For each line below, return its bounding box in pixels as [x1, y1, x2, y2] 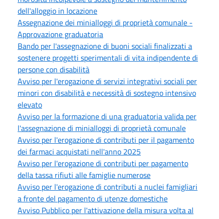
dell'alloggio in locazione [18, 5, 97, 17]
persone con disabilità [18, 64, 89, 76]
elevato [18, 99, 42, 111]
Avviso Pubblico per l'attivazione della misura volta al [18, 204, 194, 217]
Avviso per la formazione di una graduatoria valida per [18, 110, 197, 123]
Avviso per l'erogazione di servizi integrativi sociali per [18, 75, 197, 88]
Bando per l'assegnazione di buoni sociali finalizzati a [18, 40, 192, 52]
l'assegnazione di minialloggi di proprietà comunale [18, 122, 186, 134]
